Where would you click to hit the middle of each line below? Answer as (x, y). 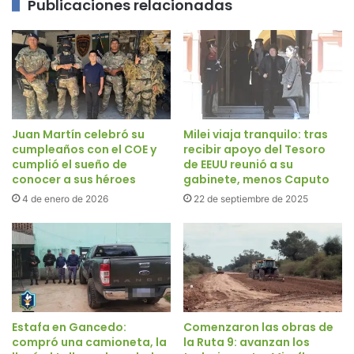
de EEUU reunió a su (238, 165)
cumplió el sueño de (70, 165)
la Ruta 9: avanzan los (247, 343)
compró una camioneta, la (89, 343)
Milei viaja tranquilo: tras (256, 135)
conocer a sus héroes (74, 180)
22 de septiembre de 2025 (251, 199)
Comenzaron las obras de (258, 328)
